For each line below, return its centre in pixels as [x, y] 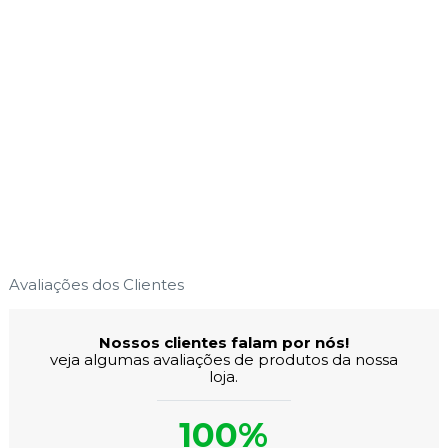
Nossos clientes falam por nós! [223, 343]
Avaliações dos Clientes [96, 285]
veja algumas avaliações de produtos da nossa [223, 360]
